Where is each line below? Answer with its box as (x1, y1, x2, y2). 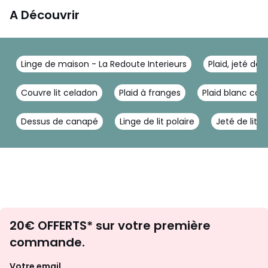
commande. (10, 233, 85, 251)
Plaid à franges (119, 86, 181, 99)
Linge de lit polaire (120, 115, 194, 127)
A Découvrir (10, 6, 80, 23)
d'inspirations (133, 220, 234, 240)
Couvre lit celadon (21, 86, 98, 99)
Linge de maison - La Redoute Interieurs (21, 57, 187, 70)
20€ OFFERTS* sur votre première (10, 217, 211, 234)
